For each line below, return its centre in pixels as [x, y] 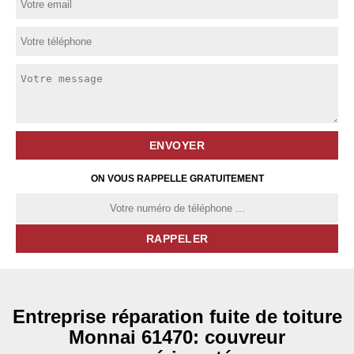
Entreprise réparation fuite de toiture [177, 316]
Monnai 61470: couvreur [177, 337]
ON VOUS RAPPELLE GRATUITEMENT [177, 179]
